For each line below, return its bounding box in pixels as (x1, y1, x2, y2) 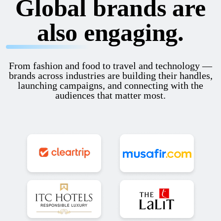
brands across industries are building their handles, (8, 70, 213, 81)
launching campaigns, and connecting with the (18, 80, 203, 91)
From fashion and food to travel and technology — (9, 60, 212, 72)
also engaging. (37, 19, 184, 47)
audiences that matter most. (55, 90, 166, 101)
